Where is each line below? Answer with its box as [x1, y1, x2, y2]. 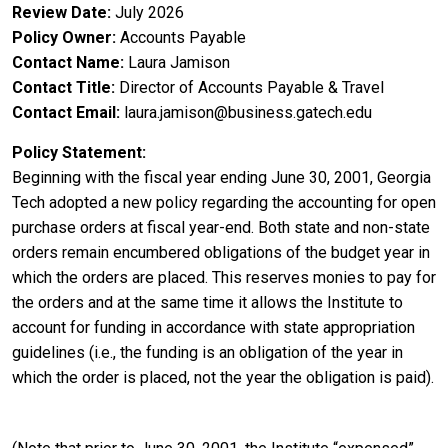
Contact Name [12, 52, 120, 72]
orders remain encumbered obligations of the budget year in [12, 242, 430, 262]
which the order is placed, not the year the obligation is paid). [12, 367, 434, 387]
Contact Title [12, 77, 111, 97]
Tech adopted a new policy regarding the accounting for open [12, 192, 436, 212]
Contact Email [12, 102, 116, 122]
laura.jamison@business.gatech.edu [124, 102, 372, 122]
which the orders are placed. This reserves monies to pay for [12, 267, 436, 287]
